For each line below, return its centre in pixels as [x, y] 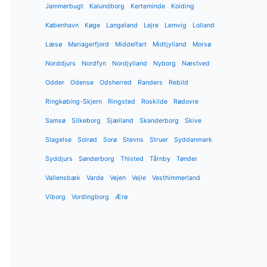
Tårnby [160, 159]
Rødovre [186, 101]
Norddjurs [60, 63]
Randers [150, 82]
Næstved [196, 63]
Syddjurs [59, 159]
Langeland [122, 25]
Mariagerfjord [89, 44]
